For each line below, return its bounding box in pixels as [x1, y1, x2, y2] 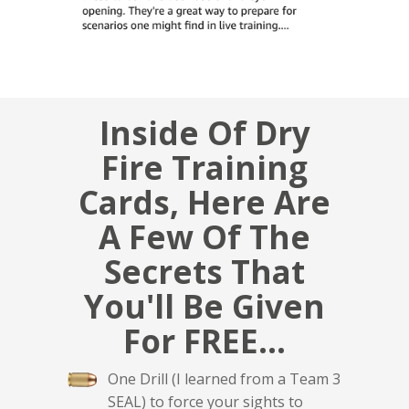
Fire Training [101, 146, 308, 190]
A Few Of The [99, 215, 310, 259]
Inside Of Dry [99, 111, 310, 155]
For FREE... [123, 320, 286, 363]
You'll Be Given [84, 285, 325, 329]
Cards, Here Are [79, 181, 330, 225]
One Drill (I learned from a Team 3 [108, 369, 341, 390]
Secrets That [104, 250, 305, 294]
